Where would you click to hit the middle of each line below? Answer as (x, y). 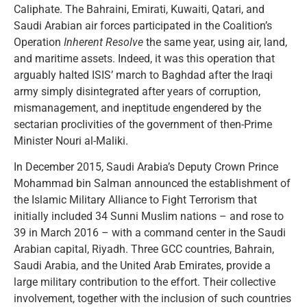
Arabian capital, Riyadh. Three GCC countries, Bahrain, (144, 249)
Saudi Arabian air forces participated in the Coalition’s (143, 25)
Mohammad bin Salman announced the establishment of (152, 183)
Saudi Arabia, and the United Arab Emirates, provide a (142, 265)
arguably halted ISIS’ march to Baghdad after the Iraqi (143, 75)
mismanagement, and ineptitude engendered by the (137, 108)
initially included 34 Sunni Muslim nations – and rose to (149, 216)
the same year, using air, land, (215, 42)
